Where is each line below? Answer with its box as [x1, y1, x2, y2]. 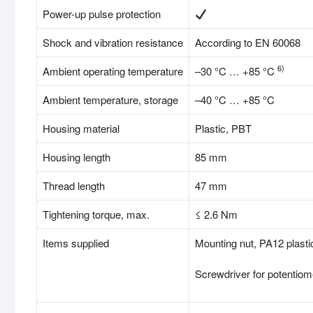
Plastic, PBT [195, 121, 252, 136]
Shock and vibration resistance [43, 35, 183, 50]
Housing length [43, 150, 110, 165]
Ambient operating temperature [43, 64, 183, 79]
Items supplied [43, 235, 109, 251]
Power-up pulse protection [43, 6, 161, 22]
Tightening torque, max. [43, 207, 150, 222]
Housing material [43, 121, 119, 136]
